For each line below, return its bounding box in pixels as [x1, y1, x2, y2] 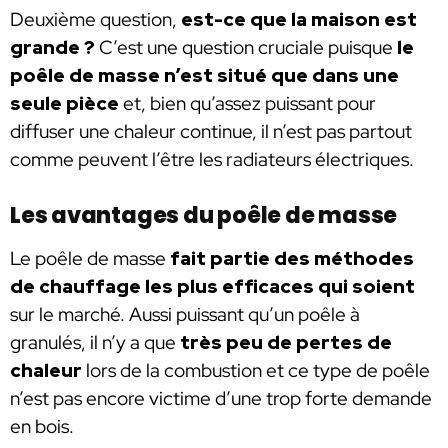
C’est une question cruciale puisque [95, 34, 397, 60]
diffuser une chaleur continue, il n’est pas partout [10, 118, 412, 144]
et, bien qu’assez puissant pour [119, 90, 376, 116]
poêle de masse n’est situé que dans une [10, 62, 399, 88]
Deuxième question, [10, 6, 181, 32]
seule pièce [10, 90, 119, 116]
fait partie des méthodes [170, 246, 414, 272]
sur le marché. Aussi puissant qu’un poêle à [10, 302, 360, 328]
